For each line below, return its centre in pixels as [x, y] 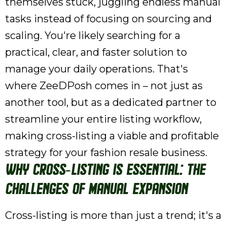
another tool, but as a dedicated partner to [111, 102]
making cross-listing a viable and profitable [112, 136]
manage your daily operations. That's [97, 69]
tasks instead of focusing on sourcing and [108, 19]
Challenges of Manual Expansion [96, 190]
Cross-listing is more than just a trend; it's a [113, 215]
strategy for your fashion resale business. [106, 153]
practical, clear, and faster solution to [96, 52]
